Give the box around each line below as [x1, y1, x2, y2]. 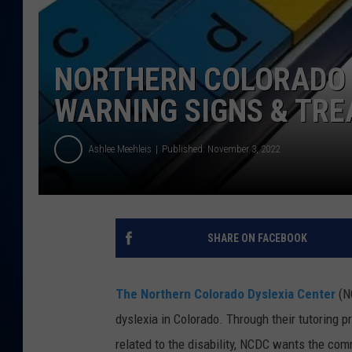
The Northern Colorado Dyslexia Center [115, 285, 335, 302]
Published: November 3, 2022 [162, 143, 280, 156]
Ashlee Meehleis [89, 143, 152, 156]
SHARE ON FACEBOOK [207, 231, 307, 244]
